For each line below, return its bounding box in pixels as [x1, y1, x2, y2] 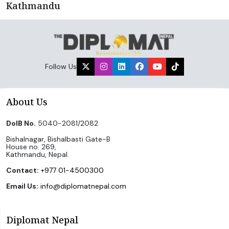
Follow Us [45, 61, 77, 71]
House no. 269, [6, 142, 56, 151]
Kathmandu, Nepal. [6, 149, 69, 159]
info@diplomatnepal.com [40, 181, 126, 191]
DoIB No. [6, 118, 36, 128]
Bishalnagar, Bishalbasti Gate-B [6, 134, 110, 144]
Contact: [6, 165, 39, 175]
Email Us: [6, 181, 38, 191]
